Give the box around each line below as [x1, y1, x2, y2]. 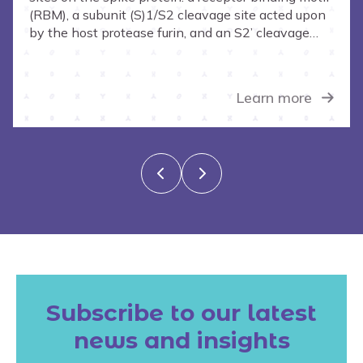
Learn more [236, 88, 312, 108]
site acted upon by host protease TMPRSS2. [29, 42, 293, 59]
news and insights [73, 327, 290, 355]
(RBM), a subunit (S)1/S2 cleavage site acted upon [29, 6, 326, 23]
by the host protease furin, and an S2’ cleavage [29, 24, 310, 41]
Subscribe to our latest [46, 299, 317, 327]
